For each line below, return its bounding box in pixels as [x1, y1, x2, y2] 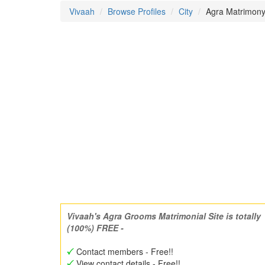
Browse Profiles [108, 5, 166, 17]
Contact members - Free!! [74, 245, 173, 257]
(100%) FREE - [67, 222, 124, 234]
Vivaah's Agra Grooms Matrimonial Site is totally [67, 210, 261, 222]
